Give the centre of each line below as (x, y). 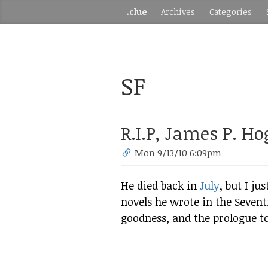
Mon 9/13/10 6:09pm (178, 153)
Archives (178, 12)
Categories (231, 12)
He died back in (160, 185)
